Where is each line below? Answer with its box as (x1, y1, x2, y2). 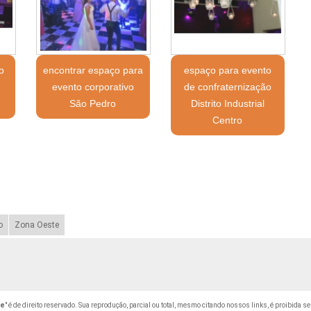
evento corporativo (51, 81, 134, 92)
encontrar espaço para (42, 64, 143, 76)
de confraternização (183, 81, 271, 92)
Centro (212, 114, 243, 126)
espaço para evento (183, 64, 271, 76)
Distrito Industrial (190, 97, 264, 109)
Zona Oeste (14, 219, 59, 230)
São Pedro (69, 97, 117, 109)
